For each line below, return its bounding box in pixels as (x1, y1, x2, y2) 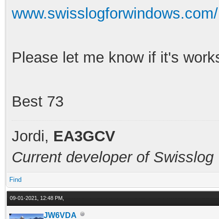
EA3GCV (53, 127, 115, 145)
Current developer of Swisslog (12, 148, 214, 166)
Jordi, (12, 127, 53, 145)
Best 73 (12, 92, 64, 110)
